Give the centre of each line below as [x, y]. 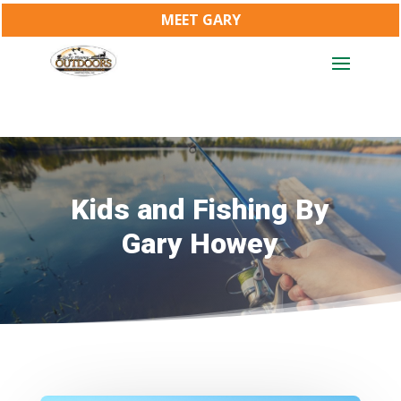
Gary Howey [200, 243]
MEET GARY [200, 19]
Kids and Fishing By [200, 209]
